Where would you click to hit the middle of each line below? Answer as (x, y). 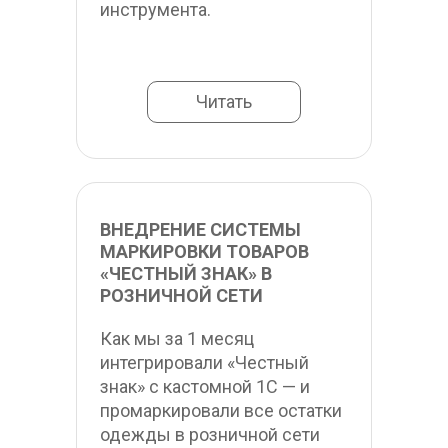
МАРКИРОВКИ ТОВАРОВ (204, 251)
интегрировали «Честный (204, 362)
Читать (224, 101)
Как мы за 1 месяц (177, 338)
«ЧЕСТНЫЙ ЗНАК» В (186, 273)
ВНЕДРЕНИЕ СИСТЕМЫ (200, 229)
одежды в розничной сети (210, 434)
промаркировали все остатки (221, 410)
